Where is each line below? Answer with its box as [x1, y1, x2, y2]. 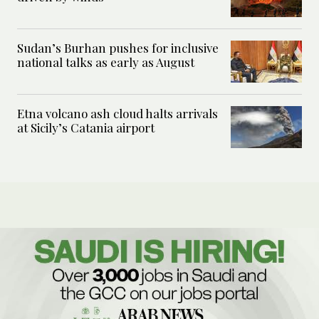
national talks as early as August [17, 54, 194, 70]
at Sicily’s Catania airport [17, 120, 155, 136]
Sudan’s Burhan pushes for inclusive [17, 40, 219, 56]
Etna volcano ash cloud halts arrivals [17, 105, 218, 122]
